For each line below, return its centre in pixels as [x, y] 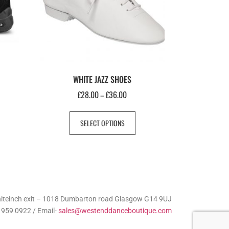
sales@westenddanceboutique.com [115, 210]
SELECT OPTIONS [102, 123]
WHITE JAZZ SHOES [102, 79]
